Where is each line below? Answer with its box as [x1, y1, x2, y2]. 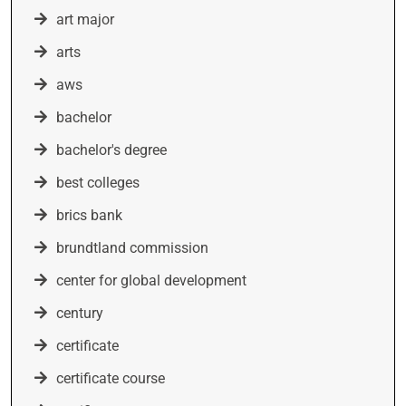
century [56, 304, 103, 322]
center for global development [56, 272, 246, 289]
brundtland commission [56, 239, 208, 256]
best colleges [56, 174, 140, 191]
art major [56, 11, 114, 28]
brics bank [56, 207, 122, 224]
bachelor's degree [56, 141, 167, 159]
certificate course [56, 370, 165, 387]
